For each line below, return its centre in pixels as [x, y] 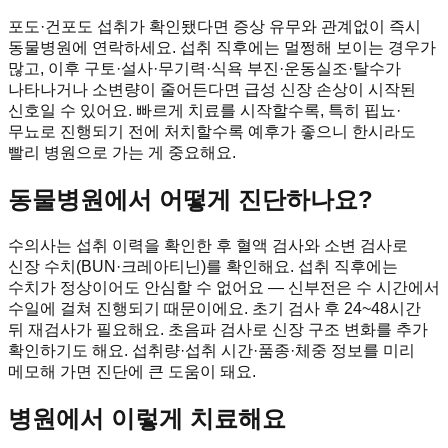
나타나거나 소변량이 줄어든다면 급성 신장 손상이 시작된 [212, 90]
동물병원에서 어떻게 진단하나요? [190, 199]
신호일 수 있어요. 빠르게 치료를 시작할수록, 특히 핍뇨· [204, 111]
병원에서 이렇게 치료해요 [147, 418]
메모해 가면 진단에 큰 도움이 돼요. [132, 371]
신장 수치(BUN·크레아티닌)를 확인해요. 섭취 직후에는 [203, 266]
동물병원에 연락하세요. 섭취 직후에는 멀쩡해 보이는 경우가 [222, 48]
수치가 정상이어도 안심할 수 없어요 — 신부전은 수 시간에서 [224, 287]
